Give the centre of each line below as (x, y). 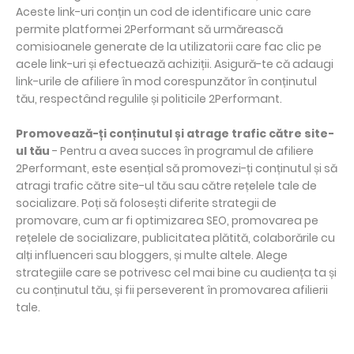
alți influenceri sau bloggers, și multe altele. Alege (152, 256)
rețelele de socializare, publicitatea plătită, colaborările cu (175, 238)
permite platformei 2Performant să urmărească (149, 30)
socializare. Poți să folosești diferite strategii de (146, 203)
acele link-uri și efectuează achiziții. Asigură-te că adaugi (175, 64)
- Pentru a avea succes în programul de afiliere (182, 151)
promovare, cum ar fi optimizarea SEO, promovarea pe (167, 221)
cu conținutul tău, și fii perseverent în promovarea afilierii (172, 290)
